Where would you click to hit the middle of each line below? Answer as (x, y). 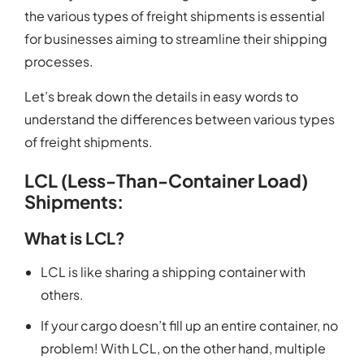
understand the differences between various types (180, 119)
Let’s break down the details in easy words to (161, 96)
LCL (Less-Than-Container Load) (166, 180)
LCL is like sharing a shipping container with (173, 271)
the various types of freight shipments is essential (175, 16)
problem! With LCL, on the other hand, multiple (183, 348)
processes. (59, 62)
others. (62, 294)
